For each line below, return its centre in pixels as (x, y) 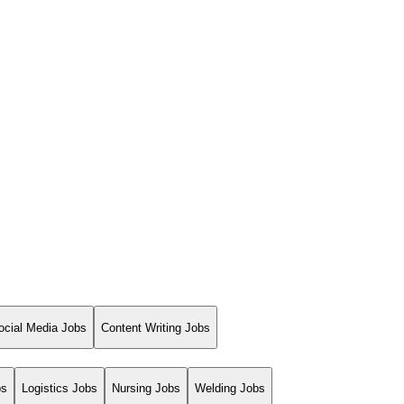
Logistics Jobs (60, 389)
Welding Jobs (230, 389)
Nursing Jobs (146, 389)
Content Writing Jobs (156, 327)
